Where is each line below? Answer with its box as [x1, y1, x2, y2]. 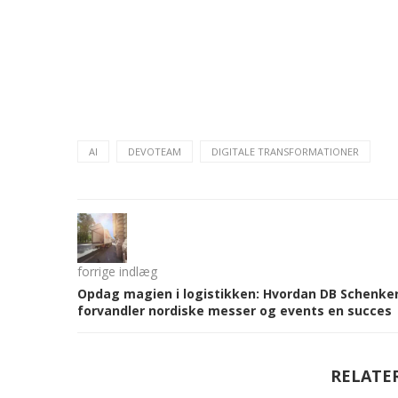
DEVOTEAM [128, 145, 181, 158]
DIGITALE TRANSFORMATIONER [211, 145, 359, 158]
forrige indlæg [77, 263, 157, 280]
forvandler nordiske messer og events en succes [77, 302, 392, 319]
